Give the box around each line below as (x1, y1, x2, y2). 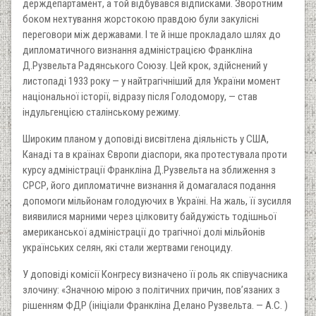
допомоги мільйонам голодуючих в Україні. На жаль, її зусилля (23, 194, 291, 207)
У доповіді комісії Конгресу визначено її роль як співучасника (23, 267, 288, 281)
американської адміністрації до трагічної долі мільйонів (23, 225, 265, 238)
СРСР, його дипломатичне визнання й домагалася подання (23, 178, 276, 192)
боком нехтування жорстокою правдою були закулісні (23, 12, 259, 25)
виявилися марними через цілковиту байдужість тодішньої (23, 209, 276, 223)
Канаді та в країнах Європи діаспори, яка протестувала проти (23, 147, 287, 161)
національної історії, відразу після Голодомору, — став (23, 90, 257, 103)
